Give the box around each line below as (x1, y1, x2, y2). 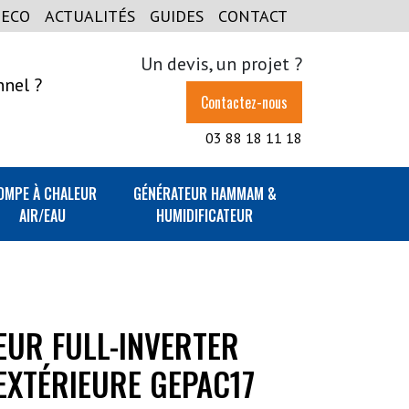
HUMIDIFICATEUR (156, 204, 254, 226)
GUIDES (150, 5, 204, 26)
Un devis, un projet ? (141, 52, 302, 76)
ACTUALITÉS (45, 5, 135, 26)
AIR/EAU (19, 204, 67, 226)
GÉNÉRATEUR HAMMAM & (132, 183, 277, 204)
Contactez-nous (201, 91, 288, 113)
